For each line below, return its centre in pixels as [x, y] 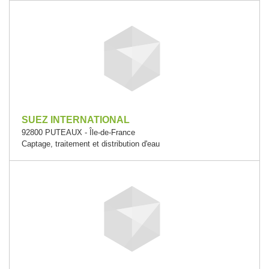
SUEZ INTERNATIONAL [76, 119]
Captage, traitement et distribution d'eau [91, 144]
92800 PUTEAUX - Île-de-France [78, 132]
